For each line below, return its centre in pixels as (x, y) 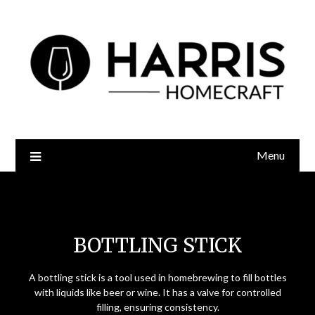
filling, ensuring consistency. (157, 307)
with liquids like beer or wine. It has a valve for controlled (157, 292)
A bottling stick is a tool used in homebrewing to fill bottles (157, 278)
